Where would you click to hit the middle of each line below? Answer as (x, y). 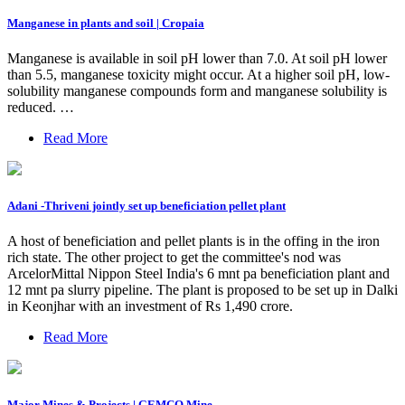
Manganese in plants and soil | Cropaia (106, 23)
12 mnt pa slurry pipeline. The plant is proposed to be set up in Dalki (202, 290)
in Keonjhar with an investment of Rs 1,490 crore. (150, 306)
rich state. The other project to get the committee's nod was (174, 258)
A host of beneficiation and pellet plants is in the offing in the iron (193, 241)
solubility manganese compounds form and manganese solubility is (197, 90)
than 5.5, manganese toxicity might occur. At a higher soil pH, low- (198, 74)
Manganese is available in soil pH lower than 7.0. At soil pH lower (197, 58)
